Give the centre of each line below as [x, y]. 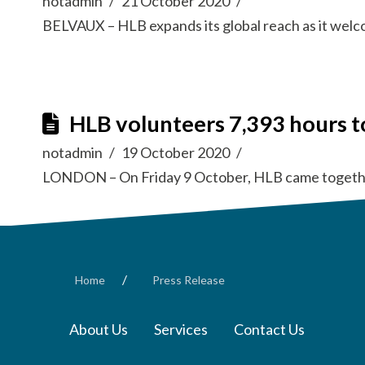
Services [181, 329]
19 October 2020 [176, 152]
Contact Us [269, 329]
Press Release [189, 280]
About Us [99, 329]
